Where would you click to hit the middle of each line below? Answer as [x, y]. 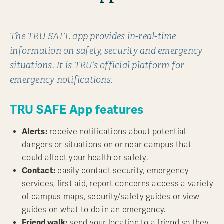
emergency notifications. [61, 80]
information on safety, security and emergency [106, 51]
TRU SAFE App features [77, 110]
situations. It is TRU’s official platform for [97, 65]
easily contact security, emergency [122, 171]
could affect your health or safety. [85, 158]
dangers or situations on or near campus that [107, 145]
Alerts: [35, 132]
